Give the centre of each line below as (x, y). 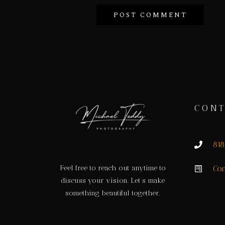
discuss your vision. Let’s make (113, 180)
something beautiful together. (113, 193)
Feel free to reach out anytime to (113, 168)
